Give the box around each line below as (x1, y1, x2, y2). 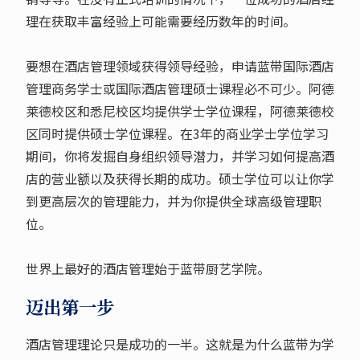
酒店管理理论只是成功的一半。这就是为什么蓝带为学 (25, 334, 334, 354)
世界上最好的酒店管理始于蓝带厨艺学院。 (25, 259, 270, 279)
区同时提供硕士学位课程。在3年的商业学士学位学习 (25, 124, 329, 144)
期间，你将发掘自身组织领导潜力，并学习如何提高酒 (25, 146, 334, 166)
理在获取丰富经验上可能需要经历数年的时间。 (25, 11, 296, 31)
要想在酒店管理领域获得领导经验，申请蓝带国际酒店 (25, 56, 334, 76)
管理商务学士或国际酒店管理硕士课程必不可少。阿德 (25, 79, 334, 99)
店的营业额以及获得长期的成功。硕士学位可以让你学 (25, 169, 334, 189)
